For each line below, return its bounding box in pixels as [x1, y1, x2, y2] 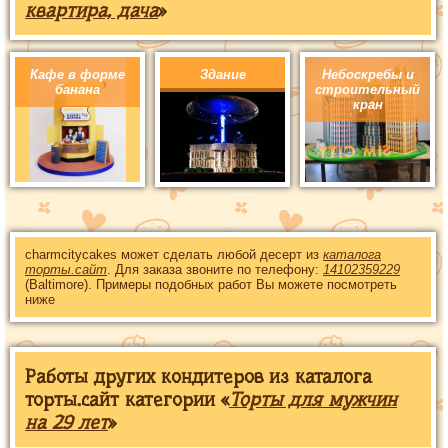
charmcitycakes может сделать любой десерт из [25, 246, 323, 262]
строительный [315, 81, 420, 97]
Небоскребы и [321, 66, 414, 82]
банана [55, 81, 100, 97]
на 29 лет [25, 410, 108, 434]
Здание [199, 66, 246, 82]
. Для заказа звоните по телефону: [107, 261, 323, 277]
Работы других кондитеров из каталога [25, 364, 372, 388]
